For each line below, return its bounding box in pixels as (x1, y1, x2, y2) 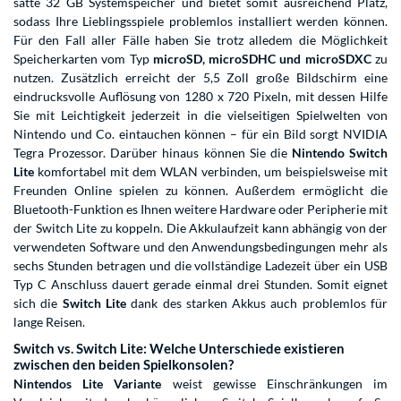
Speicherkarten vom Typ (13, 51, 153, 67)
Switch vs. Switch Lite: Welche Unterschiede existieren (13, 340, 345, 357)
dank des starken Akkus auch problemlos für (125, 295, 388, 311)
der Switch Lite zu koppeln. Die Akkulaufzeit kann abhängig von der (13, 220, 388, 236)
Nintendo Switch (291, 145, 388, 161)
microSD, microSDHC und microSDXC (152, 51, 371, 67)
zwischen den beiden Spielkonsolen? (13, 356, 234, 373)
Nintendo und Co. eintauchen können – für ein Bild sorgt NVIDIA (13, 126, 388, 142)
